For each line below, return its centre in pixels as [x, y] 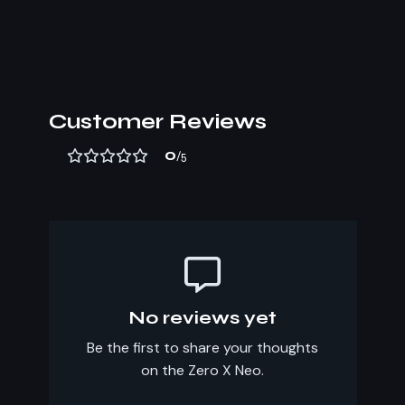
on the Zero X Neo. [202, 370]
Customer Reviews [157, 121]
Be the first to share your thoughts [202, 348]
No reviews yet [202, 318]
